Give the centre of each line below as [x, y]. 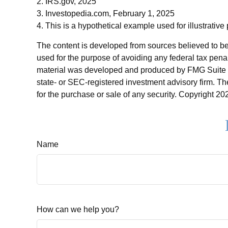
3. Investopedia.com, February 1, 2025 [106, 13]
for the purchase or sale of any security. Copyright [126, 94]
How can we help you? [78, 209]
